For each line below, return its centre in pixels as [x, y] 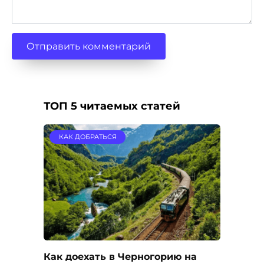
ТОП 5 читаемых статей [112, 106]
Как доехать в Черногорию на [120, 256]
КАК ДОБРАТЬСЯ [88, 137]
